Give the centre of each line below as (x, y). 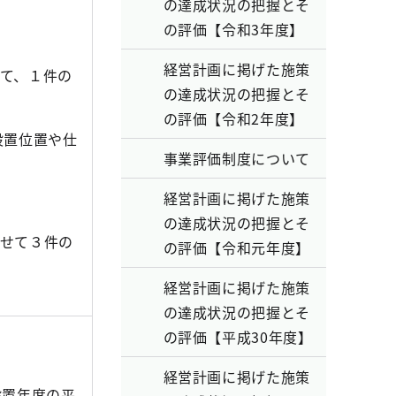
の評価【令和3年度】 (233, 29)
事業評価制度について (236, 158)
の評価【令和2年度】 (233, 118)
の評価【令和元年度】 (236, 247)
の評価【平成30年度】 (238, 337)
